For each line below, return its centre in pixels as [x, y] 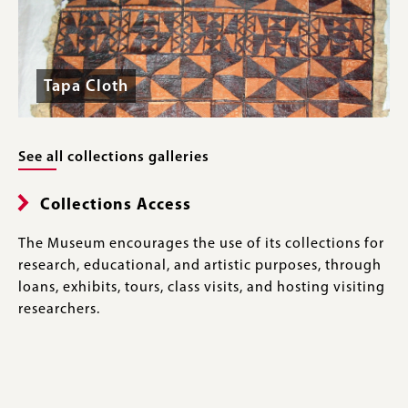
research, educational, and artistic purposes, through [200, 266]
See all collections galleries [114, 158]
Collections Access [116, 205]
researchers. [59, 310]
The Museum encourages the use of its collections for [201, 244]
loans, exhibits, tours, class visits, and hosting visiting [202, 288]
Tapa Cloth [86, 87]
